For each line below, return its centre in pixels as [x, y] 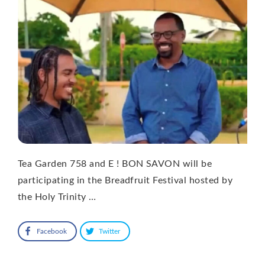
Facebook [52, 231]
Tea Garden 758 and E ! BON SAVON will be [115, 164]
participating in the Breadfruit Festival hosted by [125, 180]
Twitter [109, 231]
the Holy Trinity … [57, 197]
